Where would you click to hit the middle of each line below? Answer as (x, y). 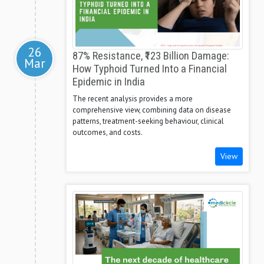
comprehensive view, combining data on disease (152, 110)
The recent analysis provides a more (133, 99)
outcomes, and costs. (108, 133)
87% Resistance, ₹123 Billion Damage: (151, 56)
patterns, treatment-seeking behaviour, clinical (148, 121)
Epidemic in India (109, 82)
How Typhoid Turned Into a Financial (150, 69)
